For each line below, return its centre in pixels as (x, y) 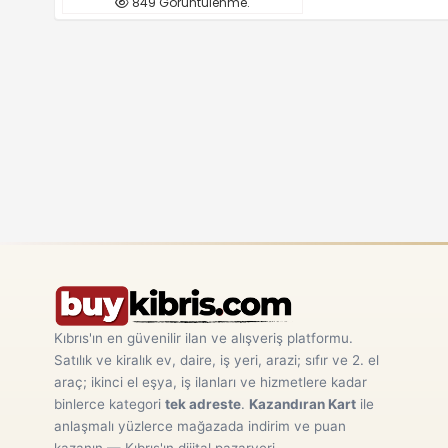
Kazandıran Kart (302, 404)
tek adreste (202, 404)
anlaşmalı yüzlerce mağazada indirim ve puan (199, 426)
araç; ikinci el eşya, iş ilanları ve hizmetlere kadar (210, 382)
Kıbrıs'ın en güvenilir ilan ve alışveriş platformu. (203, 338)
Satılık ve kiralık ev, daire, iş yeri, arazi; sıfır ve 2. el (216, 360)
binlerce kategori (109, 404)
